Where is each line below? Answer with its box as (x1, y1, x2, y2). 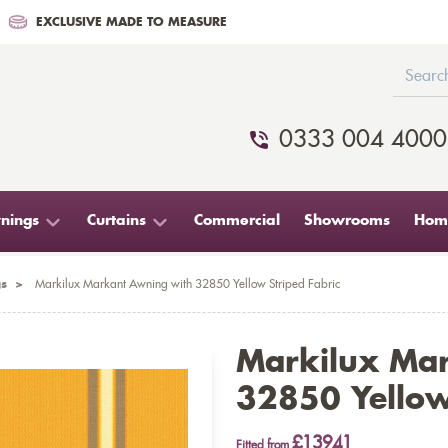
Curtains (87, 214, 146, 228)
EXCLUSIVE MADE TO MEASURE (36, 16, 227, 28)
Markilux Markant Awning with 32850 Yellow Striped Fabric (35, 278, 340, 290)
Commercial (194, 214, 280, 228)
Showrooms (304, 214, 390, 228)
